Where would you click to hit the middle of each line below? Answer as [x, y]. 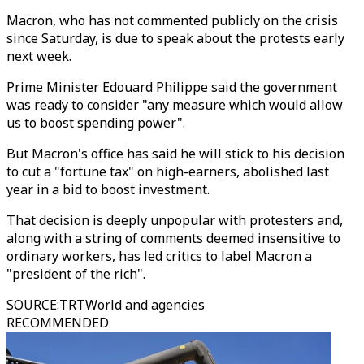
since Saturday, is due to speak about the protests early [175, 38]
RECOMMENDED [58, 323]
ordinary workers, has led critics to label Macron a [159, 256]
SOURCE [32, 305]
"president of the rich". [76, 274]
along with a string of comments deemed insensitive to [173, 238]
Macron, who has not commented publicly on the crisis [172, 20]
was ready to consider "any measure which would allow [175, 105]
